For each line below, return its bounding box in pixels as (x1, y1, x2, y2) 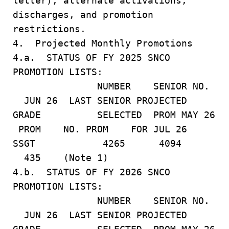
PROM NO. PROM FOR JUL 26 (13, 124, 187, 134)
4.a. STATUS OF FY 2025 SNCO (13, 52, 170, 63)
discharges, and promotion (13, 9, 153, 20)
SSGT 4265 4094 (13, 138, 215, 149)
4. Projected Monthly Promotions (13, 38, 193, 49)
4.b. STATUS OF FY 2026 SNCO (13, 167, 170, 177)
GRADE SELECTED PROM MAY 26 (13, 109, 215, 120)
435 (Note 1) (13, 152, 114, 163)
